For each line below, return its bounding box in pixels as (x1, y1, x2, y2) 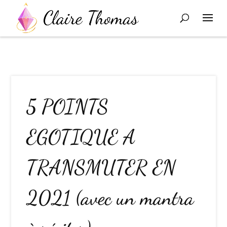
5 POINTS (26, 94, 109, 119)
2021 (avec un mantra (26, 185, 195, 210)
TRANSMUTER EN (26, 155, 176, 179)
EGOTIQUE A (26, 125, 136, 149)
